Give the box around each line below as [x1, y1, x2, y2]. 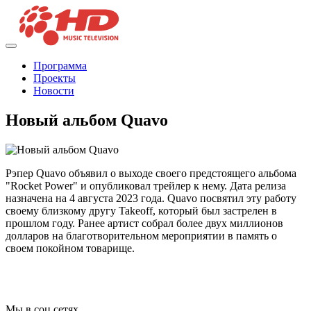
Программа [33, 60, 87, 72]
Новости [33, 85, 74, 97]
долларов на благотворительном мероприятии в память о [6, 230, 277, 242]
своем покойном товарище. [6, 242, 135, 255]
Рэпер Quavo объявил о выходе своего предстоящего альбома [6, 167, 296, 180]
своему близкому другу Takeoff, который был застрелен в [6, 205, 277, 217]
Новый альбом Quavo [6, 111, 168, 130]
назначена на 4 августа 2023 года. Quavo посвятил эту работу [6, 192, 296, 205]
